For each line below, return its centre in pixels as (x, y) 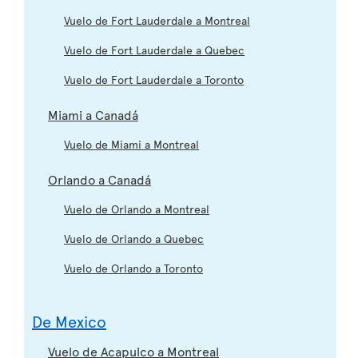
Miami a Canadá (93, 114)
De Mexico (69, 321)
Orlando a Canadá (99, 179)
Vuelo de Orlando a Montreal (137, 209)
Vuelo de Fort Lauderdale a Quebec (154, 50)
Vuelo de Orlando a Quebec (134, 238)
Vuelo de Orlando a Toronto (133, 268)
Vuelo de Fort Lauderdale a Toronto (154, 79)
